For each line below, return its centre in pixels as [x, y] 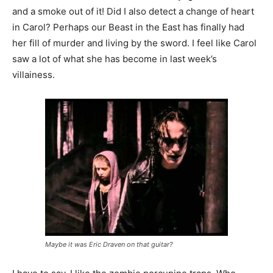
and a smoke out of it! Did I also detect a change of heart [133, 12]
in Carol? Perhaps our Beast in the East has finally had [128, 27]
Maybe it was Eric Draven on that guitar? [109, 245]
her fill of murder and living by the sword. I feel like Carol [134, 43]
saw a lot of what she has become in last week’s [115, 59]
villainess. [34, 75]
